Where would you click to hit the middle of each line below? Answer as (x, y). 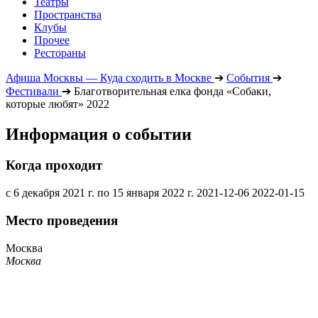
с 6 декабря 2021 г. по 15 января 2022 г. (100, 193)
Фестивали (32, 91)
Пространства (68, 14)
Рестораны (60, 53)
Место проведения (62, 220)
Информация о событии (99, 134)
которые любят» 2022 (57, 104)
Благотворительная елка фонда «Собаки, (172, 91)
